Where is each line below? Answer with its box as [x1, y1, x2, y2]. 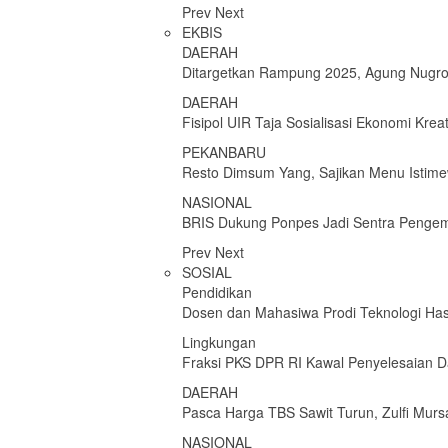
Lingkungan [182, 332, 256, 352]
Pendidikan [182, 282, 252, 302]
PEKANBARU [182, 142, 266, 162]
